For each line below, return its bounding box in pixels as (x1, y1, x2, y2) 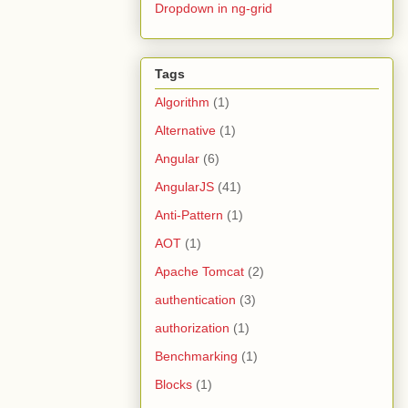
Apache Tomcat (155, 263, 244, 279)
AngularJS (155, 178, 214, 194)
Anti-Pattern (155, 207, 223, 222)
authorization (155, 320, 229, 335)
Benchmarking (155, 348, 238, 363)
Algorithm (155, 94, 209, 109)
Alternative (155, 122, 216, 138)
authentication (155, 291, 236, 307)
